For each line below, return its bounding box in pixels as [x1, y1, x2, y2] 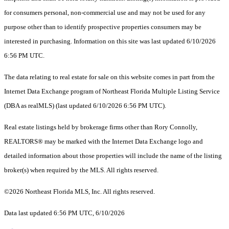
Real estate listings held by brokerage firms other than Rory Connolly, [4, 123, 197, 131]
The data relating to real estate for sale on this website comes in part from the [4, 73, 215, 81]
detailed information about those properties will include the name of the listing [4, 152, 222, 160]
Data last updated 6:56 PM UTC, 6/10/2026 [4, 209, 125, 217]
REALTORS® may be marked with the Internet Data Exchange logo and [4, 138, 203, 146]
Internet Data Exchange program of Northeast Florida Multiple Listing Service [4, 87, 220, 96]
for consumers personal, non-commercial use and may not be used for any [4, 9, 205, 17]
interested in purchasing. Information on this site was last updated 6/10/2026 [4, 37, 216, 45]
